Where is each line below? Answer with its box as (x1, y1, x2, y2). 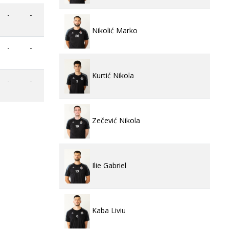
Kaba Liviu (90, 205, 126, 216)
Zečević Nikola (90, 116, 140, 126)
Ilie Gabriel (90, 161, 126, 171)
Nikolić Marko (90, 26, 138, 36)
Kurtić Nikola (90, 71, 134, 81)
